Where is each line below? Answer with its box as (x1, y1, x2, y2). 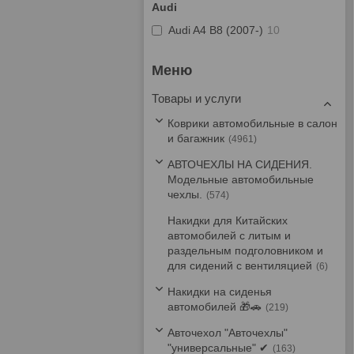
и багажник (168, 132, 224, 145)
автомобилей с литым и (168, 229, 291, 242)
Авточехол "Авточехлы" (168, 326, 288, 339)
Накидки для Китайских (168, 214, 288, 227)
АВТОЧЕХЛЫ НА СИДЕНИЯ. (168, 158, 312, 171)
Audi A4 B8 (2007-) (168, 24, 263, 36)
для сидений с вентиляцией (168, 259, 312, 272)
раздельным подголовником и (168, 244, 323, 257)
